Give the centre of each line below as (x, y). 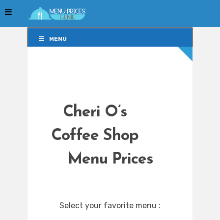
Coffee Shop (95, 136)
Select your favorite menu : (110, 206)
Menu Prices (110, 160)
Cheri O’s (95, 113)
